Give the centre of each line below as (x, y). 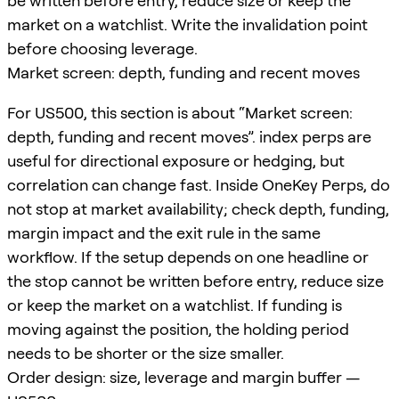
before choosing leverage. (102, 48)
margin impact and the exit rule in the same (164, 232)
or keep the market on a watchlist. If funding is (175, 305)
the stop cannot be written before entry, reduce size (195, 281)
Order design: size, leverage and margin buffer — (183, 377)
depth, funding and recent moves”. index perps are (189, 136)
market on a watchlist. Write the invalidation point (187, 24)
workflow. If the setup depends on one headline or (188, 256)
